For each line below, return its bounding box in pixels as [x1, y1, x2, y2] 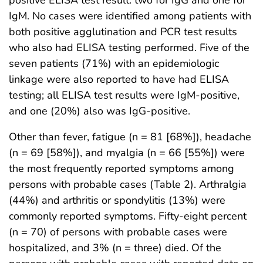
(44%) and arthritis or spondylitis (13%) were [9, 193, 225, 208]
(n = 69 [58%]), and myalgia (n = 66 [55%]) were [9, 146, 245, 160]
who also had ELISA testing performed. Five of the [9, 41, 249, 55]
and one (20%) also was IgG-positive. [9, 104, 190, 119]
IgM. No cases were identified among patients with [9, 9, 251, 23]
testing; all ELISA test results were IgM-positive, [9, 88, 240, 103]
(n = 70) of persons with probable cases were [9, 225, 227, 240]
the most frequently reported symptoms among [9, 161, 234, 176]
